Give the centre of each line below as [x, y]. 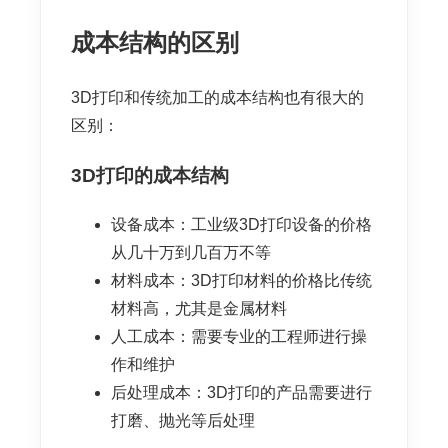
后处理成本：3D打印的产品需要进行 [241, 392]
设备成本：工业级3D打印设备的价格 [241, 224]
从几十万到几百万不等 [191, 252]
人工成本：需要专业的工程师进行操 [239, 336]
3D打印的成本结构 [150, 176]
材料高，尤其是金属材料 [199, 308]
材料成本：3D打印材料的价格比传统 [241, 280]
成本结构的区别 [155, 43]
